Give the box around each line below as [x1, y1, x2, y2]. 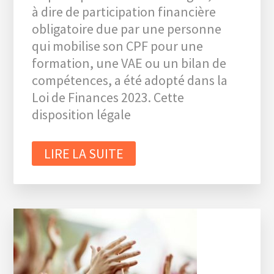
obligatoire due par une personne [32, 20, 222, 37]
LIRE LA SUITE [44, 145, 124, 162]
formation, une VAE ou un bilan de [32, 54, 227, 72]
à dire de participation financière [32, 3, 217, 20]
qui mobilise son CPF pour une [32, 37, 204, 54]
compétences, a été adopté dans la [32, 72, 228, 89]
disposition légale [32, 106, 131, 123]
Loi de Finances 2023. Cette [32, 89, 185, 106]
